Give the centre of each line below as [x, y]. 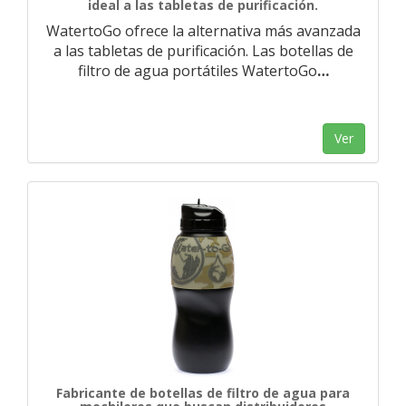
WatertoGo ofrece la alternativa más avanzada [203, 31]
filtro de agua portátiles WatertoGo [197, 71]
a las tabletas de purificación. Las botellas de [203, 51]
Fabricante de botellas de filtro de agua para [203, 393]
